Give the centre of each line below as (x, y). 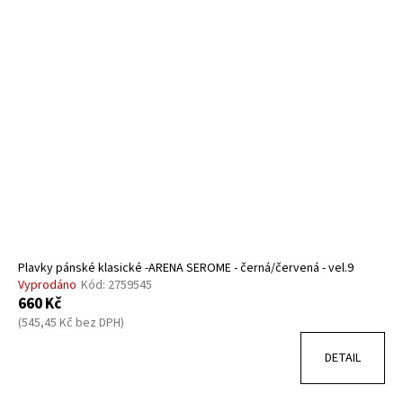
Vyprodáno (47, 285)
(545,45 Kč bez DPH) (71, 322)
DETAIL (343, 358)
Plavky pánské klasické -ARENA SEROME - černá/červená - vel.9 (186, 268)
